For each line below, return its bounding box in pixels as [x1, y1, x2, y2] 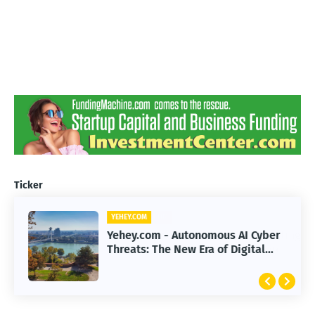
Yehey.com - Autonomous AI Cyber [107, 229, 280, 242]
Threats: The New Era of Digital [107, 243, 265, 256]
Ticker [14, 179, 43, 191]
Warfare [107, 257, 148, 270]
